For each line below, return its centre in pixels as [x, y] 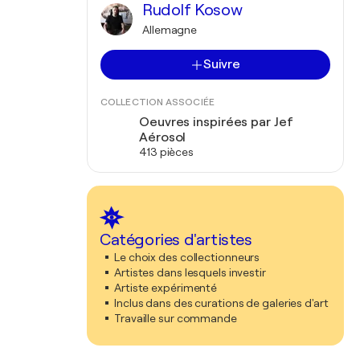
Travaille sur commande [176, 318]
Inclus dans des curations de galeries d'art [221, 303]
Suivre [222, 64]
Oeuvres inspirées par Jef [216, 122]
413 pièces [166, 152]
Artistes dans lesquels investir [190, 272]
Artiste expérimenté [166, 288]
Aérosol [163, 137]
